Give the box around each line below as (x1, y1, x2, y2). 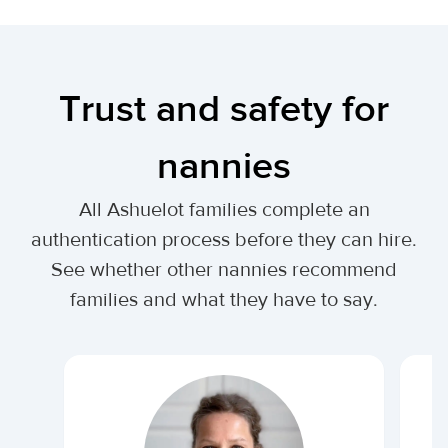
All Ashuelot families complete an (78, 197, 370, 222)
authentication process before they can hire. (31, 227, 417, 252)
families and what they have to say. (70, 287, 378, 312)
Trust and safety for (59, 86, 389, 133)
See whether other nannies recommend (51, 257, 397, 282)
